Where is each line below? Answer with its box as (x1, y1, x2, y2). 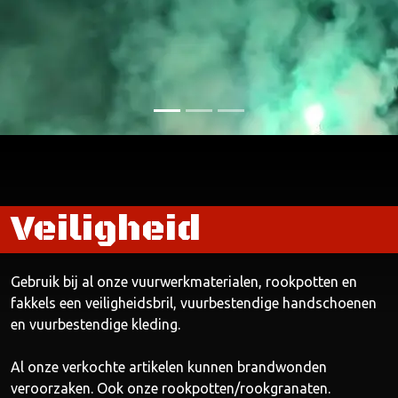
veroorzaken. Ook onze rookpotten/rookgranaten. (11, 380, 330, 396)
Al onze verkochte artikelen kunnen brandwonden (11, 359, 327, 375)
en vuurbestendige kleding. (11, 316, 180, 332)
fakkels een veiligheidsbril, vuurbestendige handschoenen (11, 295, 377, 311)
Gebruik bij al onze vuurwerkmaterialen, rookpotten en (11, 274, 357, 290)
